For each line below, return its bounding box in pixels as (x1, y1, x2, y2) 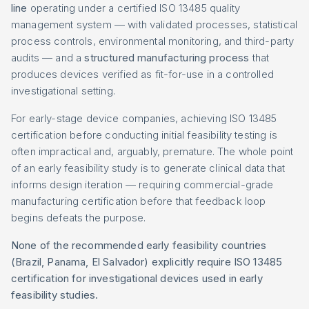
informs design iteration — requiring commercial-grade (11, 178, 274, 191)
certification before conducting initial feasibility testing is (11, 128, 277, 141)
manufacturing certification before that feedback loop (11, 195, 266, 208)
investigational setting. (11, 84, 115, 97)
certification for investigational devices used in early (11, 272, 263, 285)
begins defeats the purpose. (11, 211, 146, 224)
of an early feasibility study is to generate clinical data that (11, 161, 286, 175)
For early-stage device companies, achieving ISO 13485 (11, 112, 277, 125)
